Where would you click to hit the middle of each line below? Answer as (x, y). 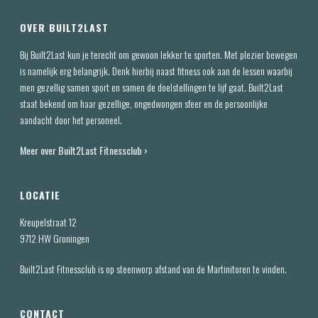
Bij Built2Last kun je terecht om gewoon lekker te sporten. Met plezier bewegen (159, 54)
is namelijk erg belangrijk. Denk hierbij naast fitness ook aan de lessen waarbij (157, 71)
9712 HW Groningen (55, 238)
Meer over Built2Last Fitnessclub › (85, 150)
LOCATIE (40, 195)
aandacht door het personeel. (71, 120)
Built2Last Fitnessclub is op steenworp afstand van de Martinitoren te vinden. (154, 269)
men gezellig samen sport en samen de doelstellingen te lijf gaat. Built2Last (152, 87)
